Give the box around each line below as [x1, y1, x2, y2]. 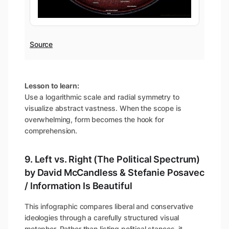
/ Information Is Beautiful [25, 180, 132, 191]
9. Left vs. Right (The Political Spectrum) [25, 153, 200, 165]
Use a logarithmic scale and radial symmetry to [25, 92, 179, 101]
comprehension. [25, 126, 78, 135]
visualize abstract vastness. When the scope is [25, 103, 181, 112]
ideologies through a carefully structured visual [25, 213, 179, 222]
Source [30, 39, 53, 49]
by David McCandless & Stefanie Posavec [25, 167, 204, 178]
